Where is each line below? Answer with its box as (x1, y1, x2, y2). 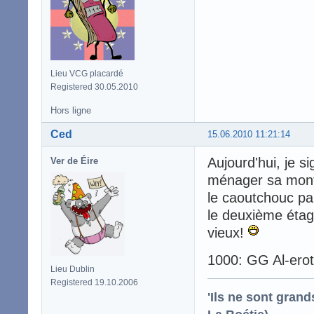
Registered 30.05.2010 (50, 81, 138, 92)
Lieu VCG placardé (50, 68, 123, 78)
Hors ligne (50, 104, 91, 116)
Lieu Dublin (50, 264, 95, 274)
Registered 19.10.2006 (50, 277, 138, 287)
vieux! (207, 224, 248, 240)
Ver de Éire (50, 155, 98, 166)
